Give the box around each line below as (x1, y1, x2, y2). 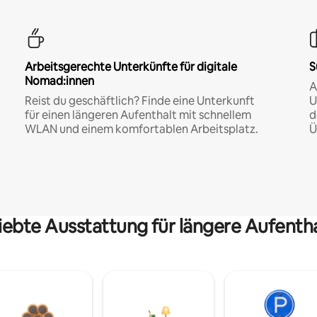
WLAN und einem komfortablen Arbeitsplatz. (24, 121, 258, 137)
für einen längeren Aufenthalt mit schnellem (24, 107, 251, 122)
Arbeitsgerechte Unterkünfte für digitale (24, 59, 237, 74)
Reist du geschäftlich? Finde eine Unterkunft (24, 93, 255, 108)
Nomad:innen (24, 73, 94, 88)
